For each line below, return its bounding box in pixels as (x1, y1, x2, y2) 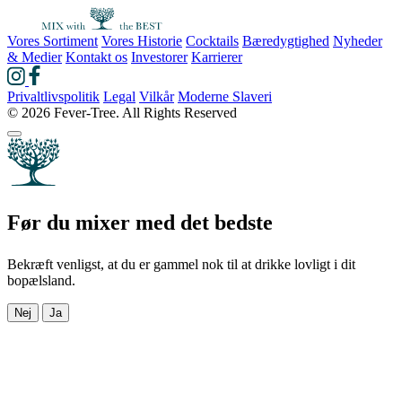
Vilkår (139, 88, 174, 104)
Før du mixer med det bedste (7, 210, 273, 234)
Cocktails (186, 32, 239, 48)
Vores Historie (101, 32, 182, 48)
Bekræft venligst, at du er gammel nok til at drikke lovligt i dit (7, 256, 355, 272)
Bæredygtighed (242, 32, 329, 48)
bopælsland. (7, 272, 75, 288)
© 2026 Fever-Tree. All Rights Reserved (7, 104, 237, 120)
